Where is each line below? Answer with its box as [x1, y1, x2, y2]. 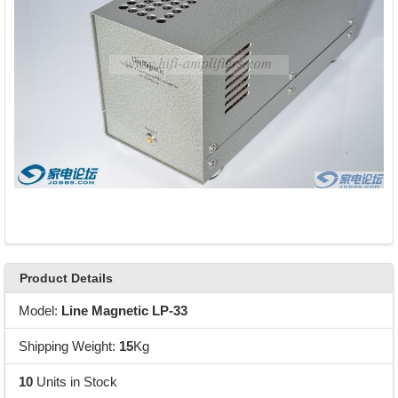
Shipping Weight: [18, 338, 119, 354]
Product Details [19, 271, 113, 286]
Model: [18, 302, 61, 318]
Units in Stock [32, 373, 117, 389]
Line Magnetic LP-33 [60, 302, 187, 318]
